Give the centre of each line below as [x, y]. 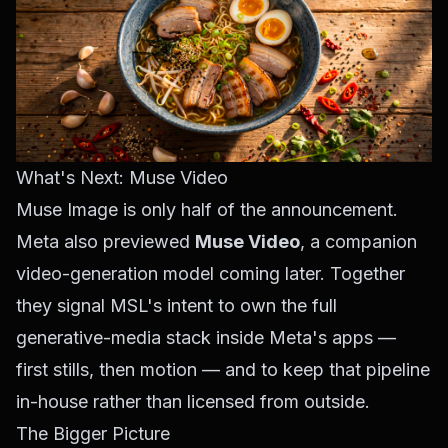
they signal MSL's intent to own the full [176, 305]
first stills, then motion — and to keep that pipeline [223, 369]
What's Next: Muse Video [122, 177]
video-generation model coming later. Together [210, 273]
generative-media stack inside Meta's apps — [206, 337]
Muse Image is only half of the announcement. [207, 209]
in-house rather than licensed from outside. [193, 401]
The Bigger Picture [93, 433]
